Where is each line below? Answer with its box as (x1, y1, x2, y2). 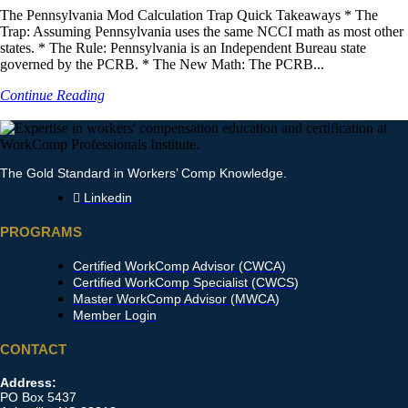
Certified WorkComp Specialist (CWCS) (73, 274, 299, 290)
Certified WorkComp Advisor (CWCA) (73, 258, 286, 273)
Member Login (73, 307, 157, 322)
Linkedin (84, 189, 132, 205)
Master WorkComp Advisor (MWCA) (73, 291, 280, 306)
